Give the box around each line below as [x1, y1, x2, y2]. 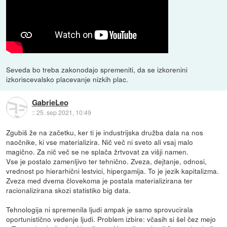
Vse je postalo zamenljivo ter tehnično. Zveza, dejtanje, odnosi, [6, 156, 207, 167]
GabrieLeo [31, 96, 68, 108]
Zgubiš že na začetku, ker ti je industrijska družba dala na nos [6, 127, 204, 138]
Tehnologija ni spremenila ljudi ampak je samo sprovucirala [6, 204, 194, 215]
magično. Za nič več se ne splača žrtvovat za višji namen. [6, 146, 189, 157]
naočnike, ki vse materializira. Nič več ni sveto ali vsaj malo [6, 137, 194, 147]
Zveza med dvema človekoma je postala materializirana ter [6, 175, 193, 186]
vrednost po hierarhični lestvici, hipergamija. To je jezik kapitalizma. [6, 166, 219, 176]
